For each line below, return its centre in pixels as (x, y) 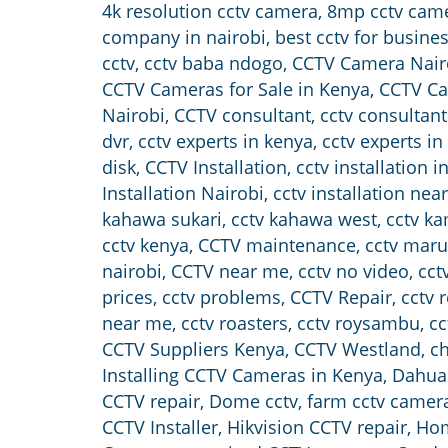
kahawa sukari (162, 219)
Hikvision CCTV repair (317, 427)
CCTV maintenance (277, 245)
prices (127, 297)
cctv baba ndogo (213, 63)
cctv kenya (145, 245)
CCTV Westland (357, 349)
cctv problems (221, 297)
